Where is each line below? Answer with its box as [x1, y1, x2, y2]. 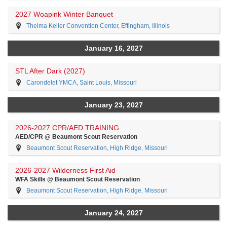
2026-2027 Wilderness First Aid [15, 166, 116, 174]
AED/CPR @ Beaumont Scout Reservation [15, 133, 137, 140]
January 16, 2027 [84, 44, 143, 52]
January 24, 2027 [84, 209, 143, 217]
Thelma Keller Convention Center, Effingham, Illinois [26, 22, 170, 29]
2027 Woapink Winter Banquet [15, 10, 113, 18]
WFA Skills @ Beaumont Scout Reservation [15, 176, 140, 183]
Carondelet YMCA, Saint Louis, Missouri [26, 79, 137, 86]
